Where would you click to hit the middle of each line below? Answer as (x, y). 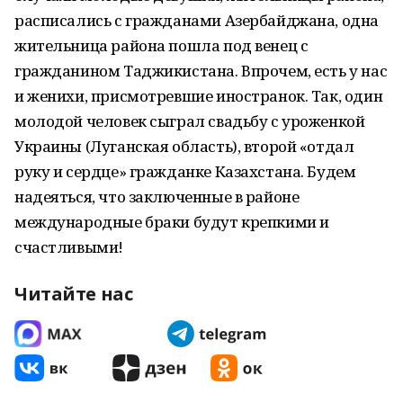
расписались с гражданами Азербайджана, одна (197, 20)
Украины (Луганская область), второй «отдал (184, 146)
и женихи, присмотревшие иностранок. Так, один (199, 96)
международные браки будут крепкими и (172, 222)
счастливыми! (69, 247)
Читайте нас (74, 294)
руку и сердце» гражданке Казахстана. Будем (185, 171)
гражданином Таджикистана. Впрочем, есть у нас (201, 71)
